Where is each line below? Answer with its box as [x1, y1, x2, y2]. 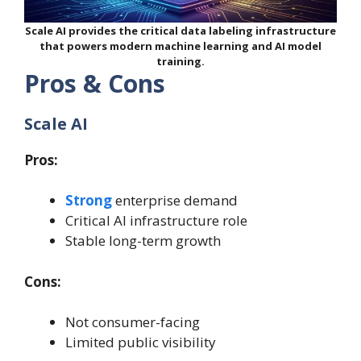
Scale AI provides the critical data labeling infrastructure [25, 23, 336, 38]
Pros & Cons [24, 66, 165, 100]
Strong [65, 191, 112, 210]
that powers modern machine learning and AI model [39, 38, 322, 53]
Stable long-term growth [65, 231, 221, 251]
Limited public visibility [65, 333, 216, 352]
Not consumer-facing [65, 313, 200, 332]
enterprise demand [112, 191, 238, 210]
